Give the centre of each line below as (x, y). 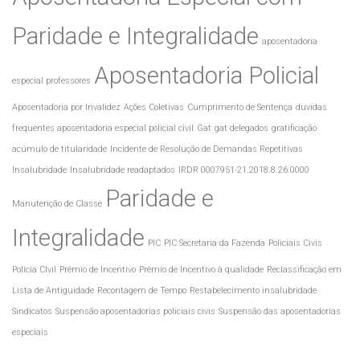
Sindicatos (32, 311)
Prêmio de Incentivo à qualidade (201, 269)
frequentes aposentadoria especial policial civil (103, 128)
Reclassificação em (304, 269)
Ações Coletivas (154, 107)
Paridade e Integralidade (135, 36)
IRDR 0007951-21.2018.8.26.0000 (244, 170)
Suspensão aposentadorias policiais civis (135, 311)
